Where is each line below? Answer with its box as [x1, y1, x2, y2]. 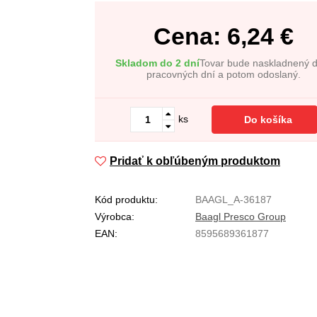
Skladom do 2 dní [115, 57, 200, 69]
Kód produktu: [95, 194, 158, 205]
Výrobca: [95, 211, 134, 222]
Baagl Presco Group [195, 211, 286, 222]
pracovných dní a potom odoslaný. [146, 69, 301, 80]
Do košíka [243, 114, 292, 125]
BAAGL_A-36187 [195, 194, 272, 205]
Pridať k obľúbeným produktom [110, 155, 280, 167]
